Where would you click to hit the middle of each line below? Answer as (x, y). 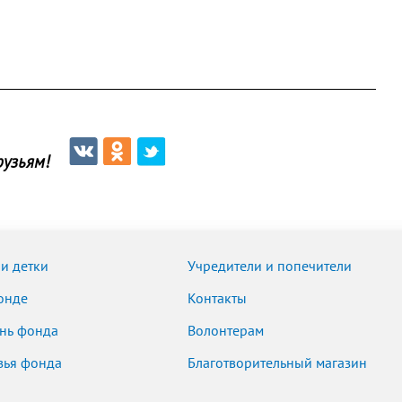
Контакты (217, 299)
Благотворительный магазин (277, 363)
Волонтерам (225, 331)
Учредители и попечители (269, 267)
